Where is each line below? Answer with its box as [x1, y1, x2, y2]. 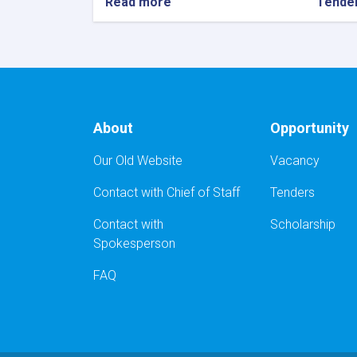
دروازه [171, 201, 206, 217]
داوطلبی [171, 41, 215, 57]
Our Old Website [93, 152, 182, 168]
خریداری [171, 137, 216, 153]
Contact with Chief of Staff [93, 184, 240, 200]
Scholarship [269, 216, 335, 232]
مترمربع [171, 185, 214, 201]
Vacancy [269, 152, 320, 168]
